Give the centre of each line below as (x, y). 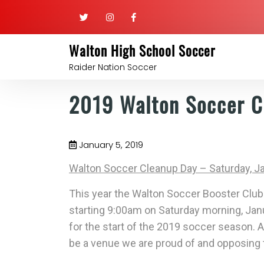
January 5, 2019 (110, 145)
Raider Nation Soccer (113, 67)
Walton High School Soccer (142, 51)
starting (88, 210)
